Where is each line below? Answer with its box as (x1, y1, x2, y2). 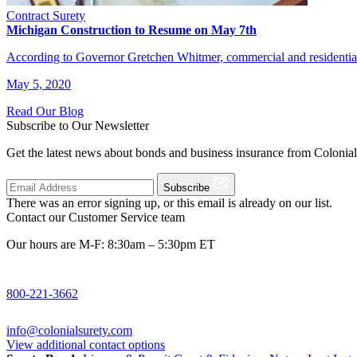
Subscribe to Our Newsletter (6, 118, 149, 132)
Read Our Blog (6, 104, 84, 118)
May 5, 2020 (6, 76, 71, 91)
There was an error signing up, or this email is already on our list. (6, 195, 332, 210)
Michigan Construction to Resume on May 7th (6, 22, 257, 37)
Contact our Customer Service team (6, 210, 185, 224)
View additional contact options (6, 337, 165, 351)
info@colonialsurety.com (6, 323, 132, 337)
